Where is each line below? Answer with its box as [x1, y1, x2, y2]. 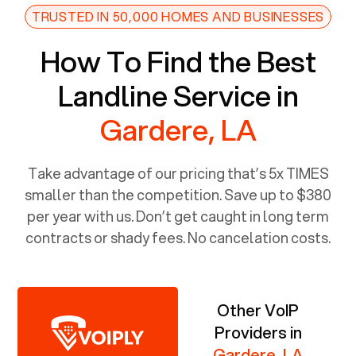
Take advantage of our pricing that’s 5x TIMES [27, 162, 329, 184]
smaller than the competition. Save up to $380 [25, 184, 331, 205]
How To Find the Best [40, 40, 316, 82]
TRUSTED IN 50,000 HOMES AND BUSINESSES [31, 6, 325, 25]
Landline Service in [57, 74, 299, 116]
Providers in [214, 320, 302, 344]
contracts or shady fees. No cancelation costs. [25, 226, 331, 248]
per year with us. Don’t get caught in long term [27, 205, 329, 226]
